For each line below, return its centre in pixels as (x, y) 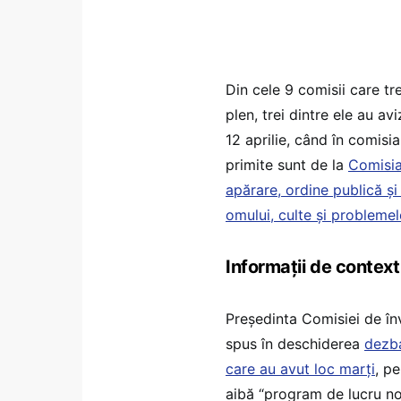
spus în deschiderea (295, 343)
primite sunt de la (287, 164)
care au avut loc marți (300, 368)
